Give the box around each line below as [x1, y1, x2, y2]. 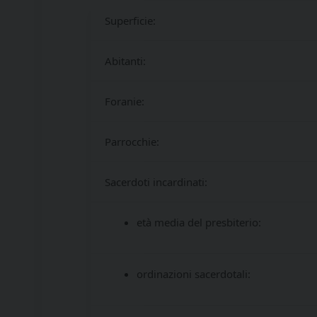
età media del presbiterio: [137, 215, 261, 229]
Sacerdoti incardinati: [105, 175, 207, 189]
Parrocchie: [105, 134, 159, 149]
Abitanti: [105, 54, 146, 68]
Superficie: [105, 13, 156, 28]
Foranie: [105, 94, 144, 108]
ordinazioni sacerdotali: [137, 267, 250, 281]
